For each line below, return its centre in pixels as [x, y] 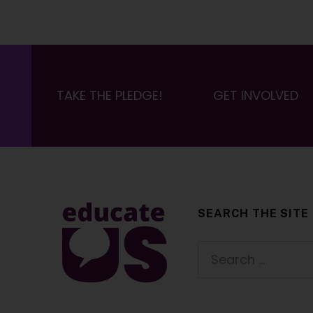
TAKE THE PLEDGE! [109, 96]
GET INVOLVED [255, 96]
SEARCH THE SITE [253, 213]
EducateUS [119, 242]
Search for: [208, 260]
